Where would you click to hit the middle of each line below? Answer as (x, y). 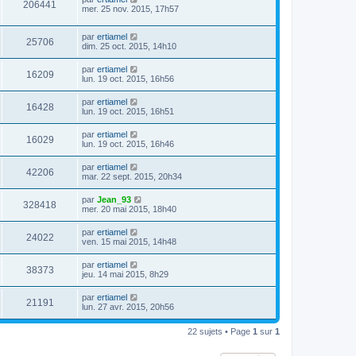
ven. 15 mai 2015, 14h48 (129, 241)
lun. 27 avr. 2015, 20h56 (128, 306)
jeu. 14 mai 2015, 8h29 (125, 274)
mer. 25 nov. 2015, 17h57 (130, 9)
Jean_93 (114, 199)
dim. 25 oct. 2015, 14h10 (129, 46)
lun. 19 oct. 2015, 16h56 (128, 78)
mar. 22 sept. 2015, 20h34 (132, 176)
